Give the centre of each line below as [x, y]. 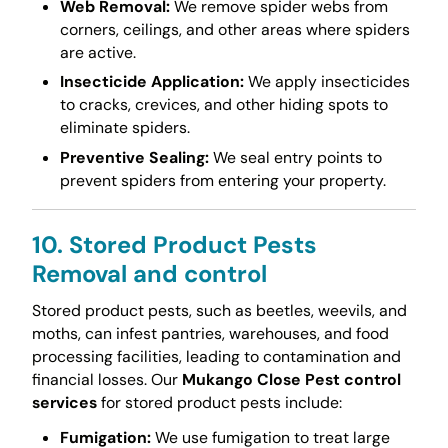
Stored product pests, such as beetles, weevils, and [219, 311]
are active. [97, 52]
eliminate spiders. [124, 128]
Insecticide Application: [151, 82]
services [64, 403]
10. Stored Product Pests [174, 244]
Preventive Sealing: [134, 157]
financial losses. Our [106, 380]
